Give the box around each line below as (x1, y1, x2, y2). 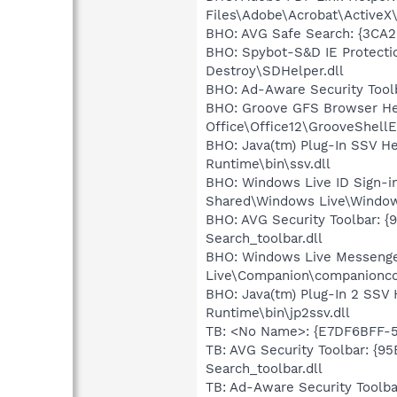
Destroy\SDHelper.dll (206, 62, 344, 79)
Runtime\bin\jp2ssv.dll (206, 304, 350, 321)
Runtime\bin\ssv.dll (206, 155, 331, 172)
